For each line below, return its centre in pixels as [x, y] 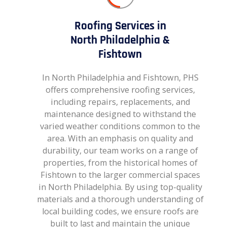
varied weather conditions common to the [120, 126]
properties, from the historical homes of [120, 162]
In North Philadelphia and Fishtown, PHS [120, 77]
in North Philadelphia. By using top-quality [120, 187]
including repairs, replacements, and [120, 102]
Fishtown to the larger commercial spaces [120, 175]
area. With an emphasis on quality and [120, 138]
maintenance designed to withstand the [120, 114]
